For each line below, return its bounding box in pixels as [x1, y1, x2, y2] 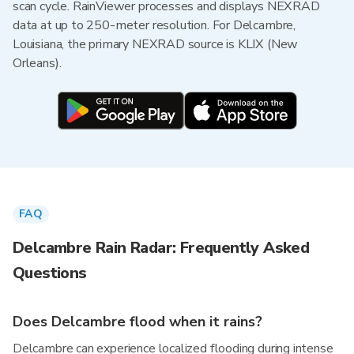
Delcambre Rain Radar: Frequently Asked [13, 237, 310, 258]
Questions [13, 262, 87, 284]
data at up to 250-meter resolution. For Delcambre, [13, 17, 296, 34]
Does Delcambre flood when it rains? [13, 312, 262, 331]
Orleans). [13, 55, 62, 72]
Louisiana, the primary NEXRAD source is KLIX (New [13, 36, 299, 53]
